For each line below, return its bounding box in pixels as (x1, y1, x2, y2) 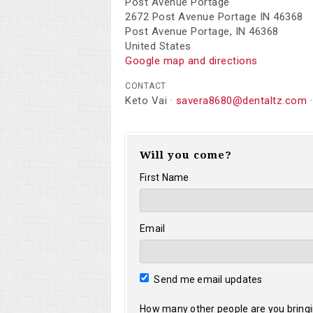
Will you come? (140, 149, 232, 161)
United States (125, 40, 191, 52)
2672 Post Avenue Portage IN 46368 (125, 10, 303, 23)
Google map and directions (125, 54, 258, 67)
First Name (140, 172, 189, 183)
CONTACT (125, 81, 166, 91)
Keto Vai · (125, 94, 176, 107)
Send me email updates (152, 274, 263, 285)
